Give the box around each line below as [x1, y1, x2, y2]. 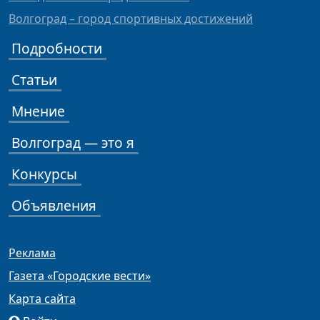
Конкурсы [11, 164, 77, 184]
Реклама [9, 245, 56, 261]
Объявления [11, 196, 96, 216]
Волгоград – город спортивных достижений [9, 11, 253, 27]
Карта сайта [9, 291, 76, 307]
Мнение [11, 101, 65, 121]
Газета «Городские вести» [9, 268, 151, 284]
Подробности [11, 39, 102, 59]
